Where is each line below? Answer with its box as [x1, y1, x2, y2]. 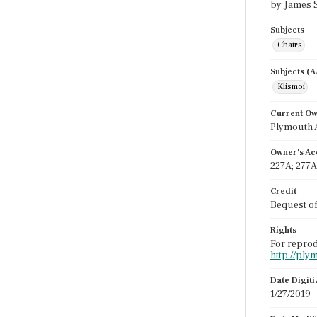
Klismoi [277, 81, 305, 92]
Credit [270, 186, 296, 197]
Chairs [277, 40, 302, 50]
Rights [270, 225, 296, 236]
